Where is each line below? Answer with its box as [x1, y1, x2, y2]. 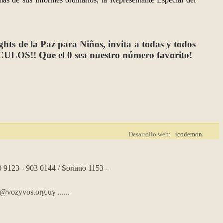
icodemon [175, 131, 202, 138]
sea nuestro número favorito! [72, 50, 192, 61]
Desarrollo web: [128, 131, 175, 138]
